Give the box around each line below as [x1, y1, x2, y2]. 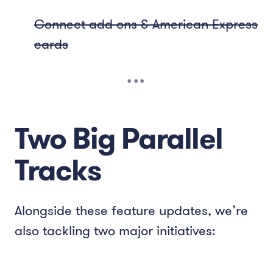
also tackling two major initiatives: [15, 222, 216, 239]
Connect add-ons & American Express [34, 15, 258, 32]
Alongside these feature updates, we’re [15, 202, 248, 219]
